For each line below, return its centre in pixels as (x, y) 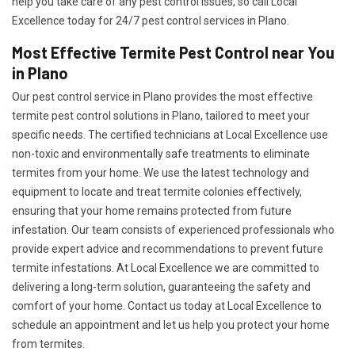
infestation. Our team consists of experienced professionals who (173, 230)
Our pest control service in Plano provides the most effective (162, 97)
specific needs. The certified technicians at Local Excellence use (170, 135)
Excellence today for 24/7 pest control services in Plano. (151, 21)
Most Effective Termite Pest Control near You (173, 52)
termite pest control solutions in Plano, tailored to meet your (161, 116)
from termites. (48, 344)
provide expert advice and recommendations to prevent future (168, 249)
